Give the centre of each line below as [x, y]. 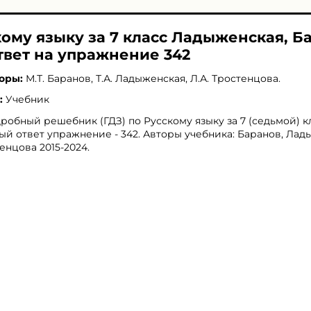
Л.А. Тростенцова [234, 78]
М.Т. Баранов [58, 78]
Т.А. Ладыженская [141, 78]
